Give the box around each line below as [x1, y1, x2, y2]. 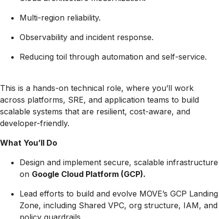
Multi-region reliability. [20, 13, 101, 22]
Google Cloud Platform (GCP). [32, 169, 146, 179]
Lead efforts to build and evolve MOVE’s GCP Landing [20, 189, 218, 198]
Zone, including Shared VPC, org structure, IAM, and [20, 200, 218, 210]
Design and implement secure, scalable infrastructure [20, 157, 218, 167]
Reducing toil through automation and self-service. [20, 52, 207, 62]
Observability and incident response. [20, 32, 153, 42]
